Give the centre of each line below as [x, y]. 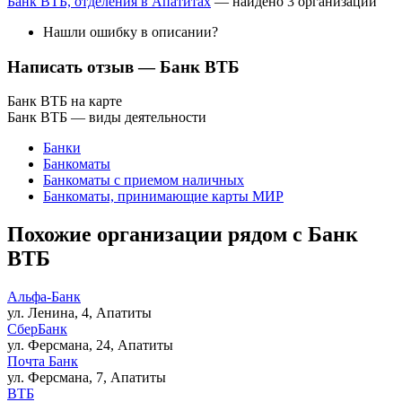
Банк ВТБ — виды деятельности [107, 118]
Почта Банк [43, 362]
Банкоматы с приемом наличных [144, 180]
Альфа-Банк [44, 297]
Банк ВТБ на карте [65, 101]
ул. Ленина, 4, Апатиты [79, 313]
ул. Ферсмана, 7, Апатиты [87, 378]
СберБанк [37, 329]
